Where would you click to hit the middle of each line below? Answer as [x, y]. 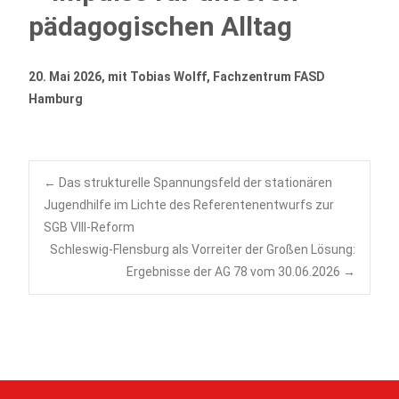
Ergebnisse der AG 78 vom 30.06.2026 [235, 272]
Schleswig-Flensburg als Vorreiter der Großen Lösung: [203, 249]
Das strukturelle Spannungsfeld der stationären [194, 183]
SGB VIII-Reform [89, 227]
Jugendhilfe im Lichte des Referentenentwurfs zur [189, 205]
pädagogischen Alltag [160, 26]
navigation [145, 253]
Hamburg [56, 99]
